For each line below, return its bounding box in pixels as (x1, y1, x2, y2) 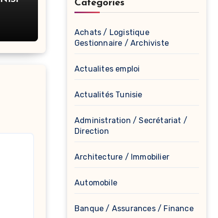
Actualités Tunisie (74, 90, 143, 99)
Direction (74, 127, 109, 136)
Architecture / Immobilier (74, 152, 169, 162)
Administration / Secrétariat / (74, 116, 187, 125)
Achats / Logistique (74, 28, 149, 37)
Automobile (74, 178, 117, 187)
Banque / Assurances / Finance (74, 204, 194, 213)
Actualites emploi (74, 64, 140, 73)
